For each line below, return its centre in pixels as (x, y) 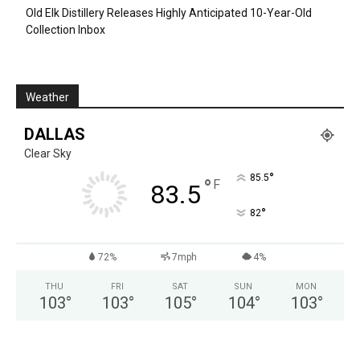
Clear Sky (48, 154)
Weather (47, 98)
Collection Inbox (65, 30)
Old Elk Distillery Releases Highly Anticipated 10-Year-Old (169, 13)
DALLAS (55, 135)
